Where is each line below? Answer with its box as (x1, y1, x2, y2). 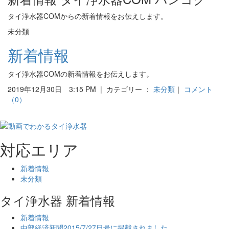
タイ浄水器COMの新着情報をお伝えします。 (8, 68, 153, 79)
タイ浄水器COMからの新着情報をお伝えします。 (8, 11, 168, 21)
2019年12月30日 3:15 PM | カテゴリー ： (8, 84, 153, 94)
